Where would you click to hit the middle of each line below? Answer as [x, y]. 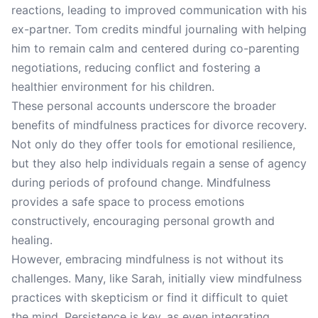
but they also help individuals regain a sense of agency [159, 163]
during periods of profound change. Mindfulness [141, 182]
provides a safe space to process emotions [128, 202]
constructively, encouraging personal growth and [143, 221]
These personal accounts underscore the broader [144, 106]
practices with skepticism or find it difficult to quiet [150, 297]
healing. [32, 240]
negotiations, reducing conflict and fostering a [136, 67]
